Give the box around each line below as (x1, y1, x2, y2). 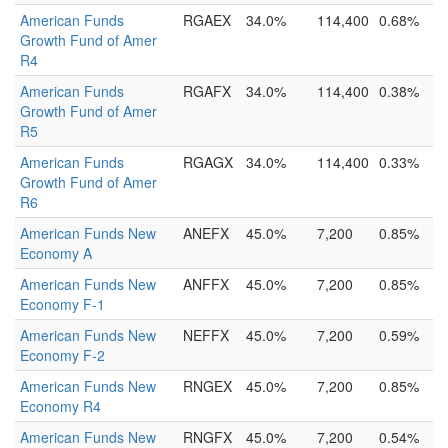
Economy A (20, 243, 92, 263)
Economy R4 (20, 396, 101, 416)
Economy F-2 (20, 345, 105, 365)
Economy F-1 (20, 294, 105, 314)
